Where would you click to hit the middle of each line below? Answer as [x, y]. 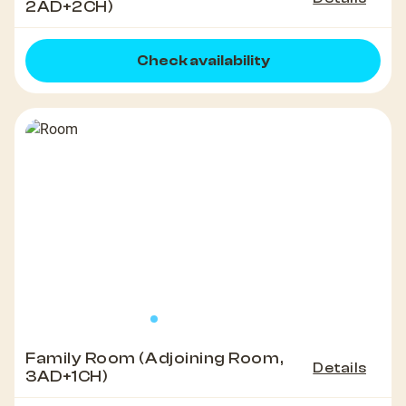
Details [339, 368]
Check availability [203, 61]
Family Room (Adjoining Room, [155, 359]
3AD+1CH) [67, 377]
